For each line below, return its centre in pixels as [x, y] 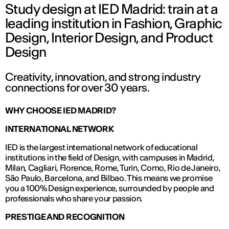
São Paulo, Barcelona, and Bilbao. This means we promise [109, 178]
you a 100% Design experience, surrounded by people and [110, 188]
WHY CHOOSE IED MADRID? [61, 110]
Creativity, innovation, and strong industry [103, 77]
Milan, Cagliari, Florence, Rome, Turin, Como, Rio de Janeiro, [113, 167]
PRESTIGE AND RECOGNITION [65, 216]
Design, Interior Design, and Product [109, 37]
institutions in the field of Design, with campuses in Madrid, [110, 157]
